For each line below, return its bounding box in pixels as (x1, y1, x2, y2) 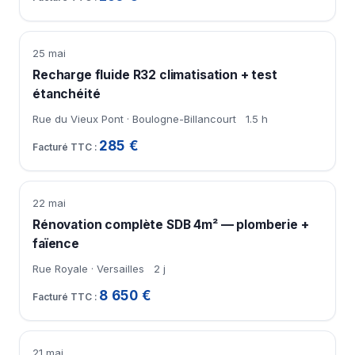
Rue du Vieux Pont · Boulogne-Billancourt (32, 113, 236, 126)
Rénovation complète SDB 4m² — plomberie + (32, 217, 309, 233)
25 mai (32, 47, 66, 60)
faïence (32, 236, 79, 252)
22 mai (32, 197, 66, 210)
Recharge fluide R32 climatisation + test (32, 67, 277, 83)
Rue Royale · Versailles (32, 262, 144, 276)
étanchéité (32, 86, 101, 102)
